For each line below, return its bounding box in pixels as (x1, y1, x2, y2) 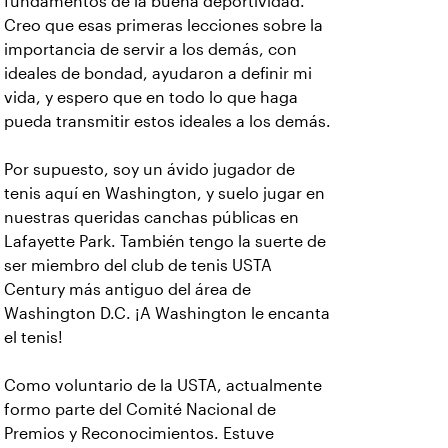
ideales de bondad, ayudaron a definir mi (4, 65, 312, 82)
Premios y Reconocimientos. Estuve (4, 425, 274, 442)
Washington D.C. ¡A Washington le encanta (4, 305, 330, 322)
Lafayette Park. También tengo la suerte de (4, 233, 326, 250)
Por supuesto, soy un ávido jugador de (4, 161, 295, 178)
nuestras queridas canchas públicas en (4, 209, 299, 226)
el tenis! (4, 329, 63, 346)
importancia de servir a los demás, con (4, 41, 297, 58)
